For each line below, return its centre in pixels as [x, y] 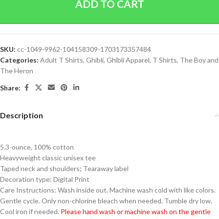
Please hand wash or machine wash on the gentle [135, 211]
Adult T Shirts [62, 60]
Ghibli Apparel [128, 60]
